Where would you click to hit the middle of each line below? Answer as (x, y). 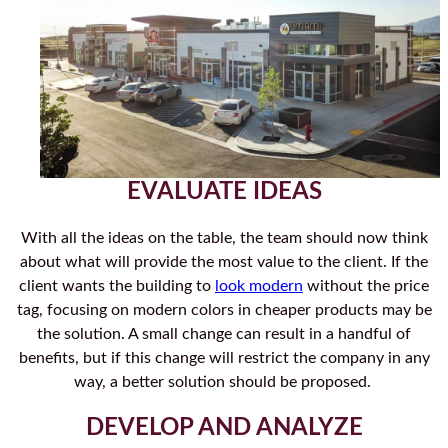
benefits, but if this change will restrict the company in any (224, 358)
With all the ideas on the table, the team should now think (224, 238)
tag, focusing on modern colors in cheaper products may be (224, 310)
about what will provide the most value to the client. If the (224, 262)
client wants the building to (117, 286)
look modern (259, 286)
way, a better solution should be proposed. (224, 382)
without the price (366, 286)
